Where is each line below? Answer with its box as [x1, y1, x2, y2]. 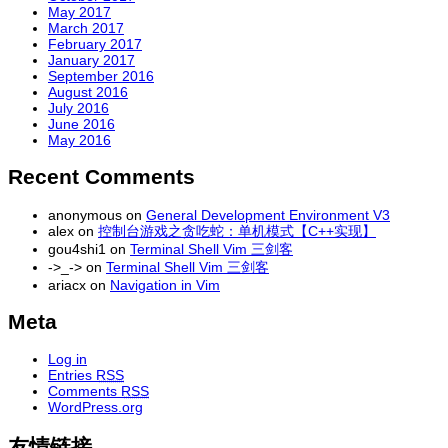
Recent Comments [8, 165, 195, 189]
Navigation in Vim [110, 276, 220, 293]
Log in [48, 351, 87, 368]
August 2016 [48, 83, 128, 100]
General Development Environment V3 [146, 206, 390, 223]
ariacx [48, 276, 86, 293]
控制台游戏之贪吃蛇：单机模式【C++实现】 [98, 222, 376, 239]
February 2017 [48, 35, 142, 52]
